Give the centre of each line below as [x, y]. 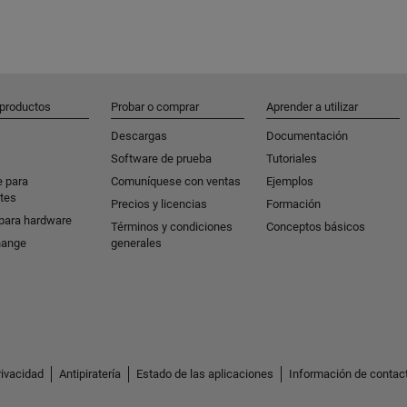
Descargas [139, 136]
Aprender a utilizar [312, 107]
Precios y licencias [159, 204]
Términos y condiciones [172, 227]
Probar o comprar [155, 107]
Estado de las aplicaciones [205, 374]
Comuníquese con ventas [176, 182]
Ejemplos [290, 182]
